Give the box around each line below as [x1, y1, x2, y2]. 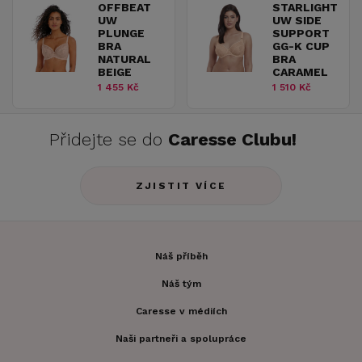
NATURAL [98, 53, 151, 66]
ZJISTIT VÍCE [135, 180, 227, 192]
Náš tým [161, 278, 201, 290]
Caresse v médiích [135, 305, 227, 318]
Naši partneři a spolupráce [116, 333, 246, 345]
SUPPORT [272, 27, 330, 40]
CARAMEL [272, 65, 328, 79]
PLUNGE [98, 27, 145, 40]
